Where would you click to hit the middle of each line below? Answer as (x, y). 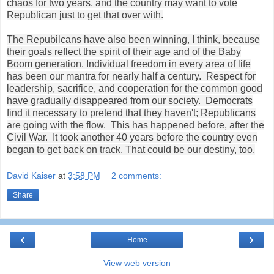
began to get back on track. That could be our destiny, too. (131, 149)
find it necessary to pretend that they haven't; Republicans (131, 113)
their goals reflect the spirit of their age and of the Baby (124, 51)
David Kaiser (31, 176)
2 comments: (137, 176)
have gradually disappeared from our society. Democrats (130, 100)
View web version (137, 263)
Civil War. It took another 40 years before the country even (132, 137)
